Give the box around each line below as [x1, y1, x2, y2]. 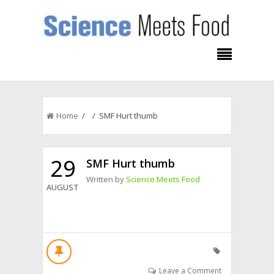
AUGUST [46, 181, 80, 193]
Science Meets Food [126, 173, 201, 185]
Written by [86, 173, 127, 185]
